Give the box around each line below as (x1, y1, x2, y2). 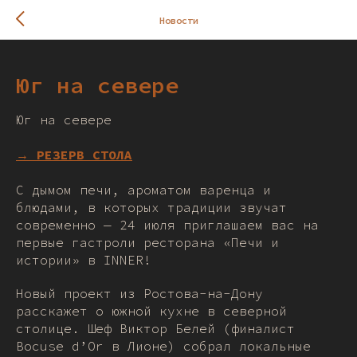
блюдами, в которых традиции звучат (16, 199, 287, 215)
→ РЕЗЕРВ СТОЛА (16, 147, 132, 163)
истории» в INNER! (16, 252, 151, 268)
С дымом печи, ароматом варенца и (16, 182, 271, 198)
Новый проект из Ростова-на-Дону (16, 285, 263, 301)
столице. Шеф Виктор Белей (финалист (16, 320, 295, 336)
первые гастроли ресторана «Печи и (16, 234, 279, 250)
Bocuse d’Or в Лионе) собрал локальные (16, 338, 311, 354)
